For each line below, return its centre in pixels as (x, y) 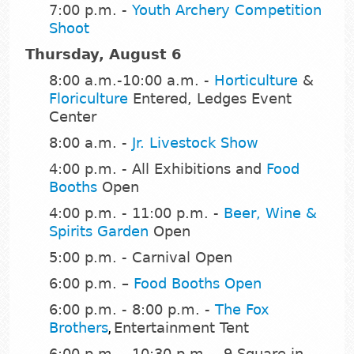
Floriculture (88, 99)
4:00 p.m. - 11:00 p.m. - (136, 213)
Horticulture (256, 81)
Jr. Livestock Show (195, 143)
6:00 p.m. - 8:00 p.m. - (132, 310)
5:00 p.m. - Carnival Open (141, 258)
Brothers (79, 328)
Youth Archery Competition (227, 10)
